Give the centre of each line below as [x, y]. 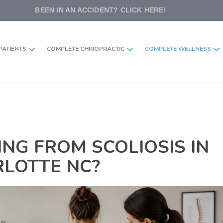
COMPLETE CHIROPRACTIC [86, 49]
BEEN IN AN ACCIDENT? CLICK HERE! [101, 10]
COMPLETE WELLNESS [178, 49]
